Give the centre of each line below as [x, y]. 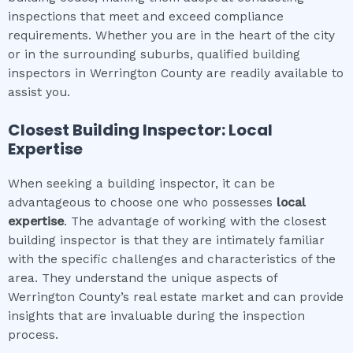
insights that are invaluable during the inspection [156, 316]
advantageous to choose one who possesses [142, 203]
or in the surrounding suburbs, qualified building [154, 54]
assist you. [39, 92]
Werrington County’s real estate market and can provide [176, 297]
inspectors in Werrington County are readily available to [176, 73]
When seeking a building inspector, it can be [141, 184]
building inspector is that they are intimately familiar [166, 241]
